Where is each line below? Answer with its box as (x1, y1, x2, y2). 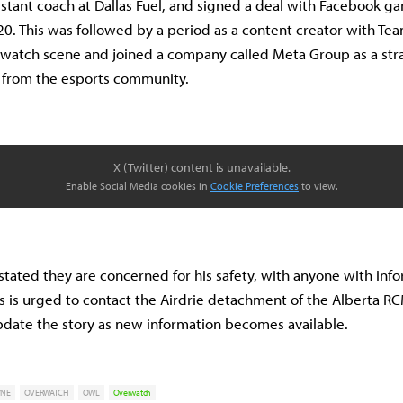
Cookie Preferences (210, 179, 299, 193)
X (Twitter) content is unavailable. (112, 159, 291, 176)
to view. (299, 179, 337, 193)
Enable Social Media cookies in (66, 179, 210, 193)
